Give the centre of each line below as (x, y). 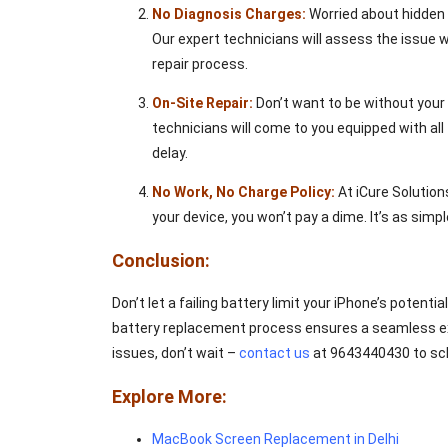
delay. (170, 153)
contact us (274, 353)
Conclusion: (161, 261)
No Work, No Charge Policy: (243, 192)
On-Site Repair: (202, 103)
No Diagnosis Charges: (229, 14)
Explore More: (169, 397)
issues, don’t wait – (175, 353)
